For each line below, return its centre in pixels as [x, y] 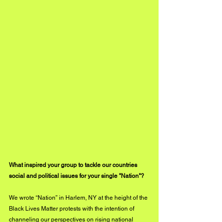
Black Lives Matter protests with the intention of [72, 208]
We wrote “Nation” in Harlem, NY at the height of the [79, 197]
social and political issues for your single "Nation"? [77, 176]
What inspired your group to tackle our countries [74, 165]
